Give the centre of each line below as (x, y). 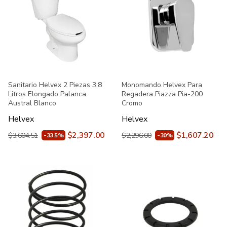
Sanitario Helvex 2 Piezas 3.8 (55, 85)
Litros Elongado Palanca (47, 94)
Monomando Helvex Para (162, 85)
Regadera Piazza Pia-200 (162, 94)
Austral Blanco (32, 103)
